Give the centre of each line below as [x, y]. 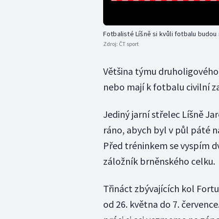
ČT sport [129, 44]
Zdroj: [111, 44]
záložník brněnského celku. [159, 161]
